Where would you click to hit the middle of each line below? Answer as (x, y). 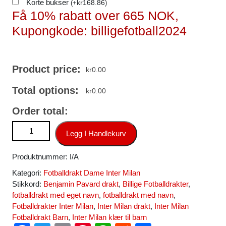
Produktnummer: (41, 157)
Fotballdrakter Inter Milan (53, 206)
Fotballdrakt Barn (40, 217)
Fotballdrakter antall (44, 137)
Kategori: (28, 173)
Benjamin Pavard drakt (81, 184)
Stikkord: (28, 184)
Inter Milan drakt (124, 206)
